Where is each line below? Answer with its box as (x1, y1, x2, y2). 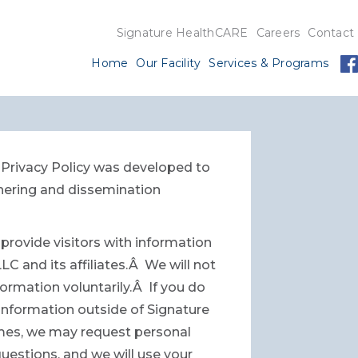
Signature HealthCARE (116, 26, 249, 41)
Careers (256, 26, 300, 41)
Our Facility (136, 56, 201, 71)
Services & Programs (209, 56, 328, 71)
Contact (308, 26, 354, 41)
